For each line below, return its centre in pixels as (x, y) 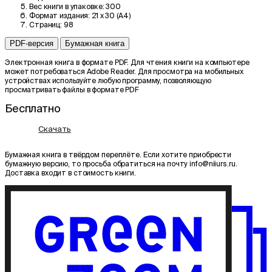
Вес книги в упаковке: (67, 7)
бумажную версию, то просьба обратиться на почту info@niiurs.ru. (121, 164)
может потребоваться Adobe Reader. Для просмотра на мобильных (124, 72)
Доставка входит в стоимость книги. (70, 173)
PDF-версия (32, 44)
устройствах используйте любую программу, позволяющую (108, 81)
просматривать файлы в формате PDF (72, 90)
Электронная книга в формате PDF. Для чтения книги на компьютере (127, 63)
